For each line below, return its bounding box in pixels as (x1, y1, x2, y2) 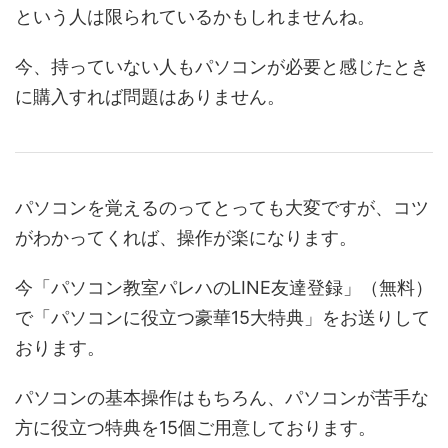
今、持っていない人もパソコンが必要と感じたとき (15, 56, 429, 78)
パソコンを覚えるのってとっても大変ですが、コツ (15, 197, 429, 219)
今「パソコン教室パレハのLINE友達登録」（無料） (15, 277, 433, 299)
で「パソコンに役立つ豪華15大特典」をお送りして (15, 307, 430, 329)
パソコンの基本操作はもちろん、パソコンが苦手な (15, 387, 429, 409)
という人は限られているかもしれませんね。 (15, 6, 375, 28)
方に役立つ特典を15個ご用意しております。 (15, 417, 376, 439)
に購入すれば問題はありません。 (15, 86, 285, 108)
